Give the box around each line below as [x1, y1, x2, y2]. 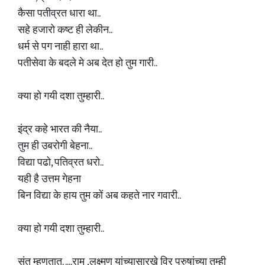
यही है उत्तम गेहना [18, 170, 81, 188]
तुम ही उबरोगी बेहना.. [18, 137, 92, 155]
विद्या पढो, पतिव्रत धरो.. [18, 154, 104, 172]
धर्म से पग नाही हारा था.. [18, 38, 103, 56]
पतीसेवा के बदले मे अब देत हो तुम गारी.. [18, 54, 157, 72]
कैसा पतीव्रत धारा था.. [18, 5, 101, 22]
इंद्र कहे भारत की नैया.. [18, 121, 102, 138]
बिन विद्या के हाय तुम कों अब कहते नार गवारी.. [18, 187, 181, 205]
